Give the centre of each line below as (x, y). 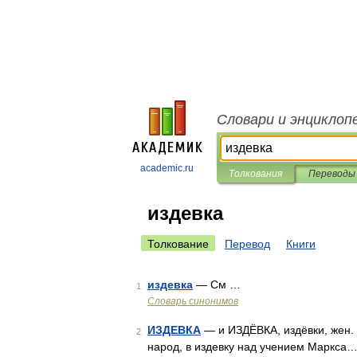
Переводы (331, 174)
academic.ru (167, 168)
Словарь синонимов (193, 301)
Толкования (255, 174)
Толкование (178, 244)
